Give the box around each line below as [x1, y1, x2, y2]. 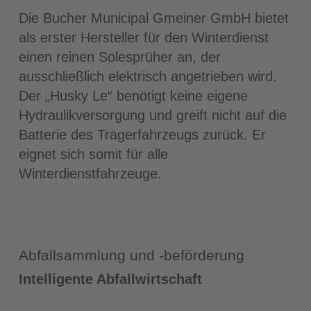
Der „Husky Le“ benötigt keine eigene [18, 87, 248, 103]
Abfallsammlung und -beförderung [18, 246, 244, 263]
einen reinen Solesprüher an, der [18, 49, 221, 65]
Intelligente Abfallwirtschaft [18, 271, 202, 287]
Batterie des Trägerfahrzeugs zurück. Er [18, 126, 266, 142]
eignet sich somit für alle [18, 146, 168, 162]
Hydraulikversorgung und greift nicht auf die [18, 107, 287, 123]
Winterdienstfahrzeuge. [18, 165, 162, 181]
